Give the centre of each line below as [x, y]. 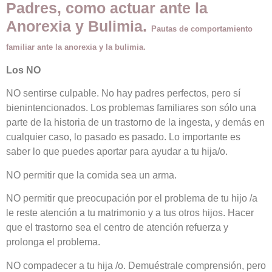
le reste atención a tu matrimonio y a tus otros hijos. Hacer [130, 213]
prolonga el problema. [53, 242]
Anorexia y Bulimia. [79, 26]
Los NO [23, 70]
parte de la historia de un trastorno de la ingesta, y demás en [135, 123]
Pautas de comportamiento [202, 29]
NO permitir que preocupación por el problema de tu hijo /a [132, 199]
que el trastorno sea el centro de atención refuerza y [117, 228]
